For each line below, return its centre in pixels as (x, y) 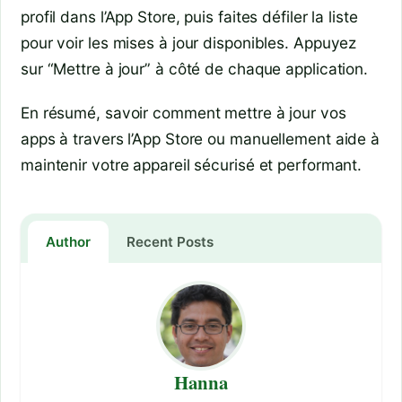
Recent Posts (170, 242)
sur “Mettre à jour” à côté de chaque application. (195, 68)
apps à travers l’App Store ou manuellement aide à (201, 138)
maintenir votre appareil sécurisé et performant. (192, 164)
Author (68, 242)
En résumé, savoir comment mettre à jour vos (184, 112)
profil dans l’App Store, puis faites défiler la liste (189, 16)
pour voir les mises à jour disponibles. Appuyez (189, 42)
